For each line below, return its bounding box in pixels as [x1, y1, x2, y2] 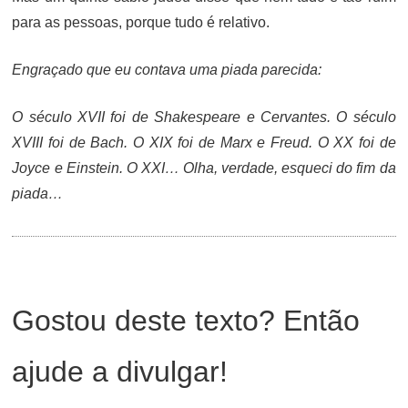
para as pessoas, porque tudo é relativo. [12, 14, 270, 30]
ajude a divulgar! [12, 354, 229, 388]
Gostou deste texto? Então [12, 303, 361, 337]
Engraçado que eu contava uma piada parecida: [12, 61, 322, 77]
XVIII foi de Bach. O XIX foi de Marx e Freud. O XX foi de [12, 134, 396, 150]
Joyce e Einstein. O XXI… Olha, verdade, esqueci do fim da [12, 159, 396, 176]
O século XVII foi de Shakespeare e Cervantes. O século [12, 108, 396, 125]
